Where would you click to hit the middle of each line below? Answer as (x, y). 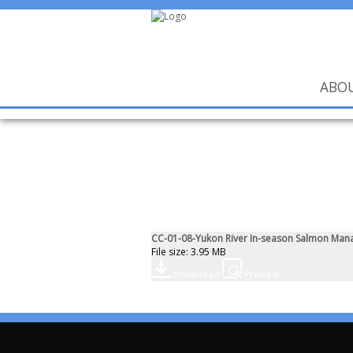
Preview (262, 275)
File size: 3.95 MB (189, 252)
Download (197, 275)
